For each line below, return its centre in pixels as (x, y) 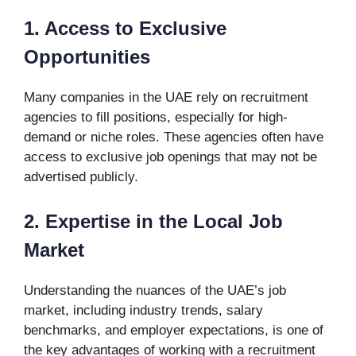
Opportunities (87, 57)
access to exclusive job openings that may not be (170, 157)
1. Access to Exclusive (125, 28)
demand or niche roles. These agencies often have (174, 137)
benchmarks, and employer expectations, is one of (174, 330)
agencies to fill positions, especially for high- (156, 117)
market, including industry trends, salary (143, 310)
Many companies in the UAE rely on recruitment (166, 97)
